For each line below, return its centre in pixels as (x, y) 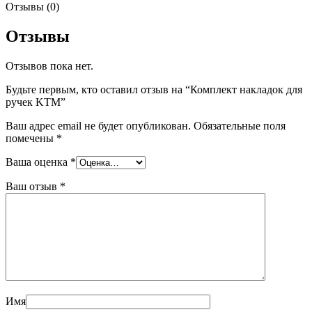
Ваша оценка (38, 162)
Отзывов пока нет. (49, 65)
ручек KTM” (36, 102)
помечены (31, 138)
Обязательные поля (240, 125)
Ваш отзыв (33, 186)
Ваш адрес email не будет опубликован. (98, 125)
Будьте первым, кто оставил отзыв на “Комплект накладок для (154, 89)
